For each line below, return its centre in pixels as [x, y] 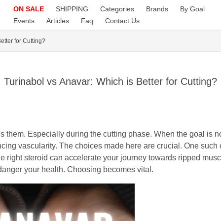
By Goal [192, 9]
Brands [157, 9]
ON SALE [28, 9]
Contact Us [122, 21]
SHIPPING [72, 9]
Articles [57, 21]
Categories [117, 9]
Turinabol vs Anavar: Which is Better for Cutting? [110, 81]
